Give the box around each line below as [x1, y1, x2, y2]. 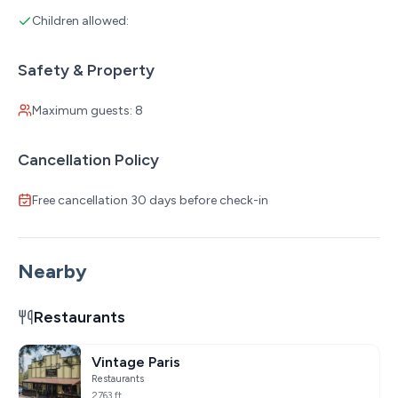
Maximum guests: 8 [32, 102, 143, 118]
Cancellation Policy [18, 149, 159, 170]
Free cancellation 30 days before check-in [32, 192, 268, 208]
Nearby [18, 259, 87, 283]
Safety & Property [18, 60, 155, 80]
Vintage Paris [92, 353, 180, 370]
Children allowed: [32, 12, 129, 28]
